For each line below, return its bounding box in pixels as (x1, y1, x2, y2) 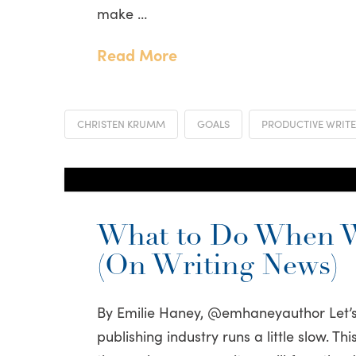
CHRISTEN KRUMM (76, 115, 165, 131)
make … (97, 2, 148, 23)
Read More (97, 43, 178, 66)
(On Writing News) (97, 253, 339, 282)
